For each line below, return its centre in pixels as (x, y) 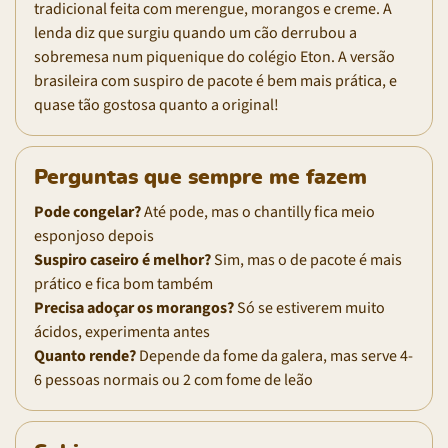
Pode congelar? (87, 211)
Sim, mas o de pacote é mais (306, 259)
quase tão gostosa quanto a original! (156, 104)
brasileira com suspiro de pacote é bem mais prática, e (215, 80)
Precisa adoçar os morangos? (134, 307)
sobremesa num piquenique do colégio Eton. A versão (214, 56)
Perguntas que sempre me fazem (200, 177)
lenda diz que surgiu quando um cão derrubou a (195, 32)
